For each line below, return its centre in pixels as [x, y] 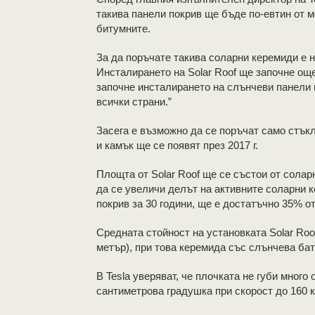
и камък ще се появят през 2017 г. [177, 145]
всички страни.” [134, 102]
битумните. [123, 28]
